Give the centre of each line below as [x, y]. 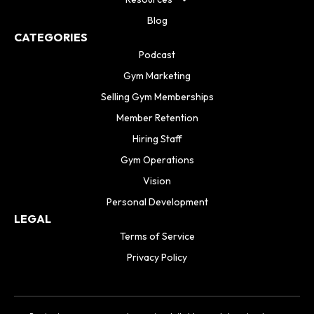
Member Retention [157, 118]
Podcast [157, 55]
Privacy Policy [157, 258]
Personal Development [157, 202]
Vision [157, 181]
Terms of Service [157, 237]
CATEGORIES [51, 37]
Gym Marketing [157, 76]
